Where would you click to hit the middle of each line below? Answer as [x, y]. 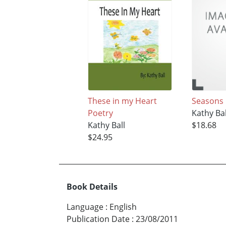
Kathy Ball [106, 125]
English [123, 207]
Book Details [92, 187]
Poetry [100, 113]
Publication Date [98, 219]
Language [85, 207]
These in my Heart [122, 101]
